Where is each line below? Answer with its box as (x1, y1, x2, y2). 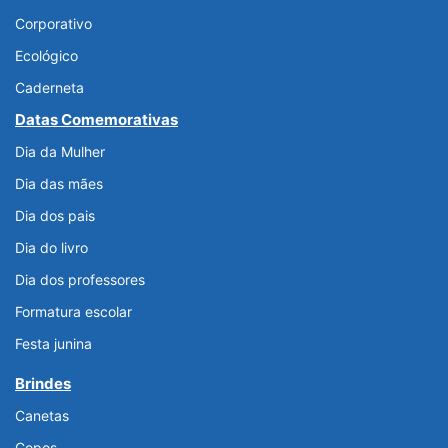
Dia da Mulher (15, 143, 105, 161)
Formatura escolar (15, 303, 132, 321)
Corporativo (15, 15, 92, 33)
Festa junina (15, 335, 92, 353)
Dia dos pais (15, 207, 95, 225)
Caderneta (15, 79, 84, 97)
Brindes (15, 374, 71, 394)
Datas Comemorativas (15, 110, 178, 130)
